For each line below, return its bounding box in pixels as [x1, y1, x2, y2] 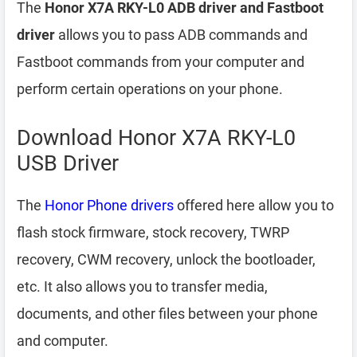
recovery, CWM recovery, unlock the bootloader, [17, 251, 316, 268]
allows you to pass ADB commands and [55, 26, 308, 43]
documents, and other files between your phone [17, 305, 318, 322]
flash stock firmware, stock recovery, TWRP [17, 224, 289, 241]
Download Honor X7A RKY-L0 [17, 125, 296, 151]
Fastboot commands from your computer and [17, 53, 304, 70]
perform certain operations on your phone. [17, 80, 283, 97]
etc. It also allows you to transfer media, [17, 278, 268, 295]
